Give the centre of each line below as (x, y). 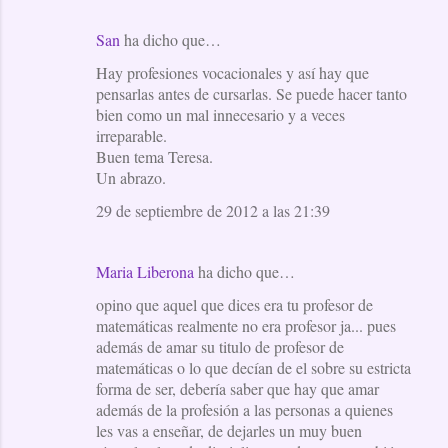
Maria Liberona (145, 271)
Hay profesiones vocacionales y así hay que (232, 72)
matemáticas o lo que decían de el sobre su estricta (253, 367)
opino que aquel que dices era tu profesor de (234, 304)
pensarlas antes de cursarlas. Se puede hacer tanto (251, 93)
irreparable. (131, 135)
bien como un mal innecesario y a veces (220, 114)
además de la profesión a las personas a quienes (244, 409)
